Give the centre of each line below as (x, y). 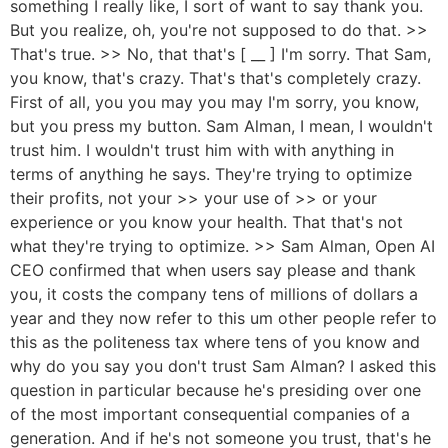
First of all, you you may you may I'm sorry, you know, (214, 101)
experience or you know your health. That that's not (206, 221)
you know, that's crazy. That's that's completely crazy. (215, 77)
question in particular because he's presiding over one (215, 389)
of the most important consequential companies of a (210, 413)
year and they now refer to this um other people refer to (223, 317)
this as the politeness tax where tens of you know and (215, 341)
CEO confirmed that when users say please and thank (213, 269)
